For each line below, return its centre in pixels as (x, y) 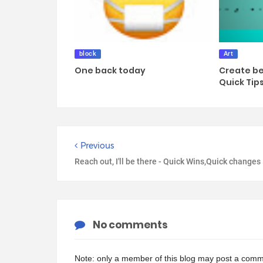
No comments (130, 225)
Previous (97, 146)
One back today (110, 70)
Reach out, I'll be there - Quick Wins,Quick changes (168, 161)
